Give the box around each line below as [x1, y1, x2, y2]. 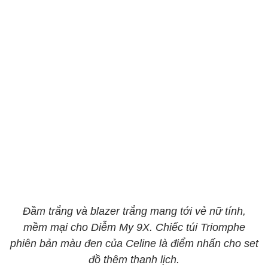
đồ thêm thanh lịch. [89, 254, 179, 266]
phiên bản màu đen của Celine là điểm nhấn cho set [10, 237, 258, 249]
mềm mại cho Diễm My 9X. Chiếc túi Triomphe [23, 221, 245, 233]
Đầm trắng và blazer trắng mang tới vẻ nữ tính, [22, 205, 246, 217]
